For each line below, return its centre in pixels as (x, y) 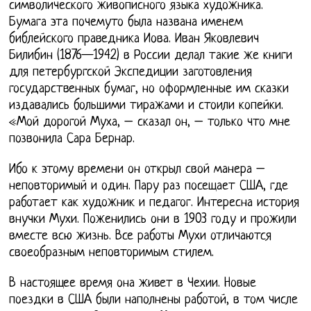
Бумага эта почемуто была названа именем (126, 22)
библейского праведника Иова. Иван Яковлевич (134, 39)
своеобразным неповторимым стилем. (112, 253)
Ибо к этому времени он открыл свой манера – (137, 169)
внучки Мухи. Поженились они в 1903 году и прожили (153, 219)
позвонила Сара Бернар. (72, 139)
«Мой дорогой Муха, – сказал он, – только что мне (150, 122)
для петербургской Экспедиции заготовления (131, 72)
